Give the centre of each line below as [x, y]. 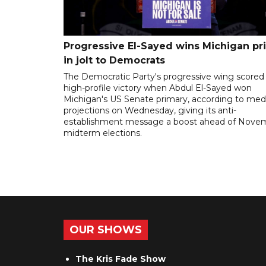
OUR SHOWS [106, 230]
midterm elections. [103, 133]
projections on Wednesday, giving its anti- [150, 111]
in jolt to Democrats [114, 61]
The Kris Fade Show [121, 259]
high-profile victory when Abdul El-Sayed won [158, 88]
